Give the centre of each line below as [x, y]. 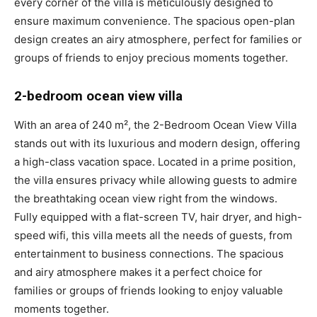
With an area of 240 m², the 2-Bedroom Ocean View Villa [155, 125]
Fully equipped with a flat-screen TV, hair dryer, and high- [158, 217]
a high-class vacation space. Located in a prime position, [155, 161]
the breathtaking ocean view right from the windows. [146, 198]
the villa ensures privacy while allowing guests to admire [156, 180]
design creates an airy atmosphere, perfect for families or [158, 39]
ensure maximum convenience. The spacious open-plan [155, 21]
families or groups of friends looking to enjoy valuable [149, 290]
